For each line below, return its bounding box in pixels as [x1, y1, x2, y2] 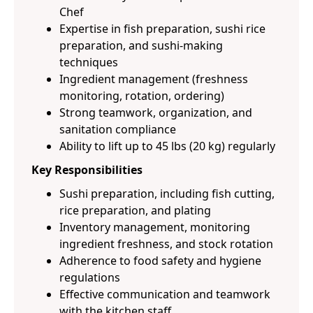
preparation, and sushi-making [59, 38, 223, 53]
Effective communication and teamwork [59, 286, 270, 302]
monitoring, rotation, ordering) [59, 88, 224, 103]
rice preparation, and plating [59, 203, 211, 218]
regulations [59, 270, 120, 285]
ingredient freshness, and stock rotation [59, 236, 273, 252]
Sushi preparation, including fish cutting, [59, 186, 275, 201]
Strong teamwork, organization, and [59, 105, 252, 120]
